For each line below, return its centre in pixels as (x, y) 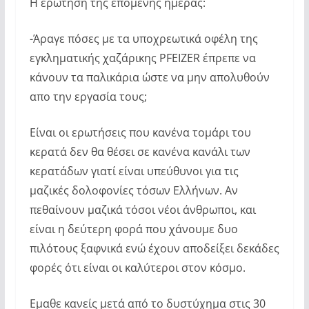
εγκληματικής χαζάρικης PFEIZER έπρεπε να (142, 58)
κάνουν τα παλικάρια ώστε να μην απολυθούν (149, 77)
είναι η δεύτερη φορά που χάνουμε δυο (133, 229)
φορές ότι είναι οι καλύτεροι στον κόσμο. (137, 267)
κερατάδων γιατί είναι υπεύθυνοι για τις (134, 171)
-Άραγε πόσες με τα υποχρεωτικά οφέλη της (143, 38)
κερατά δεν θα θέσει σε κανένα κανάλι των (140, 151)
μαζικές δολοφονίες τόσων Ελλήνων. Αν (133, 190)
